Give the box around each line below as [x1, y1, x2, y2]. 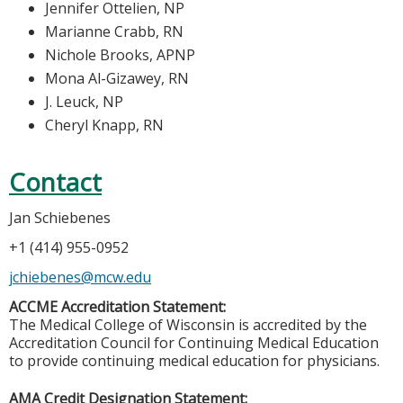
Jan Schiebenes [9, 207, 111, 228]
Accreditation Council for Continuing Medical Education [9, 332, 379, 353]
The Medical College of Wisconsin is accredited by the [9, 314, 367, 335]
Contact [9, 165, 102, 199]
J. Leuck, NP [45, 91, 123, 112]
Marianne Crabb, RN [45, 21, 184, 41]
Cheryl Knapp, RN [45, 114, 164, 135]
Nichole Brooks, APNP [45, 44, 195, 65]
